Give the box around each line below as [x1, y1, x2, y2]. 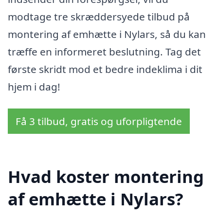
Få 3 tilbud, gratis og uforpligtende [16, 114, 182, 128]
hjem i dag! [8, 79, 60, 93]
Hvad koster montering [8, 165, 204, 188]
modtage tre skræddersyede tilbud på [8, 9, 190, 23]
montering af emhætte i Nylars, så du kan [8, 27, 206, 41]
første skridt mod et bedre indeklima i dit [8, 62, 202, 76]
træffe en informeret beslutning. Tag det [8, 44, 201, 58]
